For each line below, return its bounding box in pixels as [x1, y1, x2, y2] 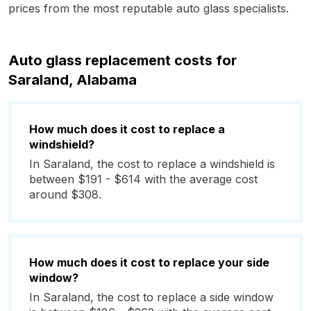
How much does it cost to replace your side [29, 255, 269, 269]
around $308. [29, 187, 101, 201]
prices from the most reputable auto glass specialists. [8, 1, 289, 15]
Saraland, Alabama [8, 72, 137, 88]
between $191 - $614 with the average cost [29, 172, 258, 186]
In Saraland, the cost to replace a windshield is [29, 157, 275, 171]
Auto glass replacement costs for [8, 52, 237, 69]
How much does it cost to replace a [29, 122, 225, 136]
